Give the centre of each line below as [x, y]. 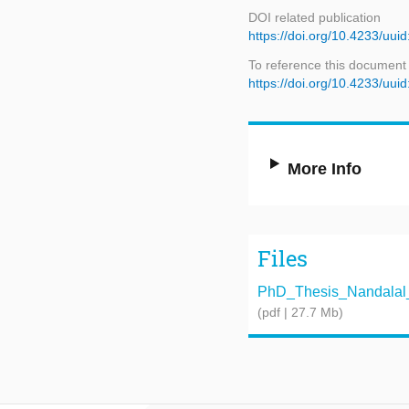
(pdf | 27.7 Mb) [300, 312]
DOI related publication [315, 18]
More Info [325, 169]
